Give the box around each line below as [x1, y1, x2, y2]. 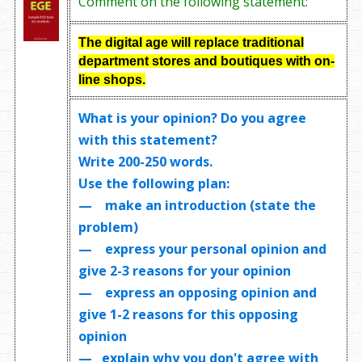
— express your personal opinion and [78, 239, 327, 258]
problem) [78, 217, 139, 236]
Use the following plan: [78, 174, 230, 192]
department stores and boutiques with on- [78, 53, 335, 68]
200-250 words [118, 152, 210, 170]
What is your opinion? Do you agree [78, 108, 307, 127]
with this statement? [78, 130, 218, 149]
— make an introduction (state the [78, 196, 317, 214]
